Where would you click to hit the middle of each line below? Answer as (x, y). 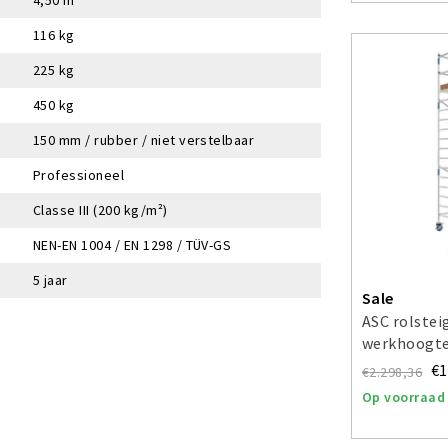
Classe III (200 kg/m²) (100, 209)
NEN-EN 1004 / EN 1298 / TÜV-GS (132, 244)
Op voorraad (404, 396)
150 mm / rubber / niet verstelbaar (144, 139)
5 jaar (50, 279)
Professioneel (79, 174)
